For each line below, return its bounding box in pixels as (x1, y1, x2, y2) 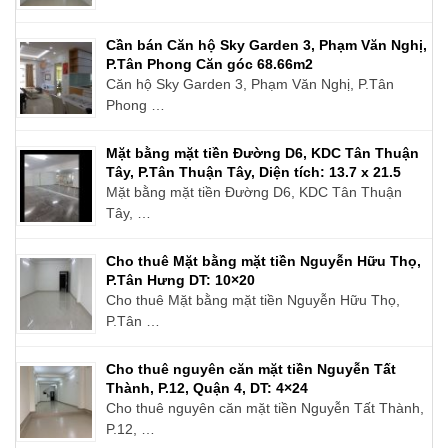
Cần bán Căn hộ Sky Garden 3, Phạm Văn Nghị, (106, 36, 427, 53)
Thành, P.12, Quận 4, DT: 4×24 (106, 379, 308, 396)
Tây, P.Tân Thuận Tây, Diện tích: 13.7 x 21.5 (106, 163, 401, 180)
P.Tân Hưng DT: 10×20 (106, 271, 255, 288)
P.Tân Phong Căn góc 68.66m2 (106, 55, 313, 72)
